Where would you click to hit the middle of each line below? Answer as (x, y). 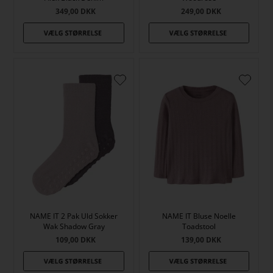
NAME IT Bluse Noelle (199, 216)
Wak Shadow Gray (74, 226)
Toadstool (199, 226)
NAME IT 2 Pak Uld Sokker (74, 216)
